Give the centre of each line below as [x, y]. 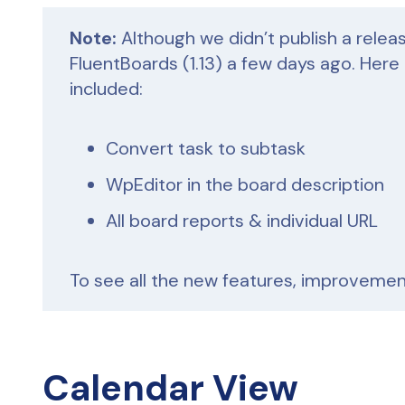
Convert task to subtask [206, 148]
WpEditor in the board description [245, 184]
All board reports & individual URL [242, 221]
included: [106, 89]
